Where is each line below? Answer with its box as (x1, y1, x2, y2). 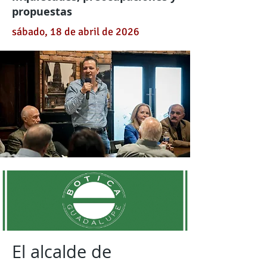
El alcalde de (12, 240, 111, 263)
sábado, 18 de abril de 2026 (12, 25, 139, 38)
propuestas (12, 4, 72, 19)
